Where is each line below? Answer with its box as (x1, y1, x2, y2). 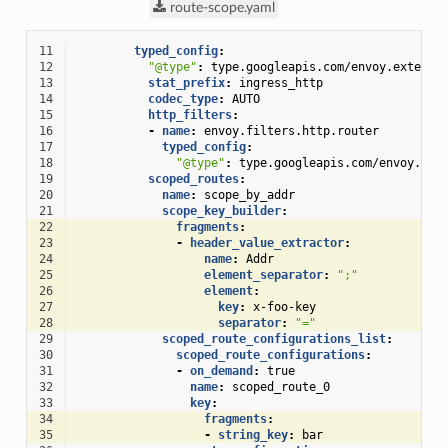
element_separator (203, 268, 323, 282)
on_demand (189, 364, 253, 378)
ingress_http (238, 76, 323, 90)
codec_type (147, 92, 218, 106)
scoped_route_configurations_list (161, 332, 386, 346)
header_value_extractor (189, 236, 344, 250)
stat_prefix (147, 76, 225, 90)
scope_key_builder (161, 204, 281, 218)
